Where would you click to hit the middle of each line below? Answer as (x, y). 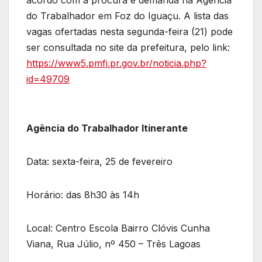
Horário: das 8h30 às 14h (83, 195)
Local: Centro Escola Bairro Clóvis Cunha (118, 228)
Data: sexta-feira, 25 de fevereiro (99, 162)
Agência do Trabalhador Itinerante (107, 128)
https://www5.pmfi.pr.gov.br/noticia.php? (116, 63)
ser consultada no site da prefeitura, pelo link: (128, 48)
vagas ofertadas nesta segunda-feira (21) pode (130, 32)
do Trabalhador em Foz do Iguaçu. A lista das (127, 16)
